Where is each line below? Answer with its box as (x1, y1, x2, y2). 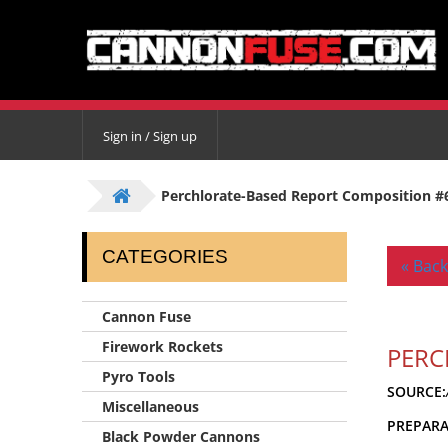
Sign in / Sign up (103, 126, 197, 145)
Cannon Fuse (102, 307, 191, 326)
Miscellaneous (102, 397, 199, 416)
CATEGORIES (102, 246, 228, 267)
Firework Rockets (102, 337, 223, 356)
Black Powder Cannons (102, 427, 260, 446)
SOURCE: (387, 382, 446, 401)
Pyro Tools (102, 367, 175, 386)
